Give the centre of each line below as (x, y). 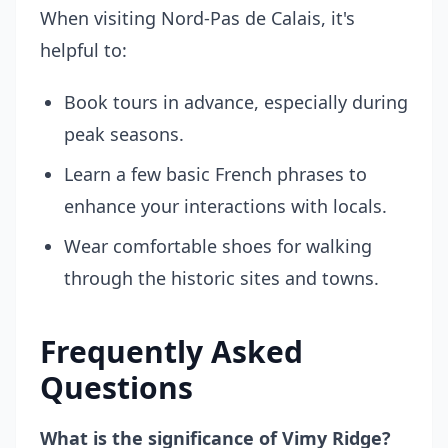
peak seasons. (124, 134)
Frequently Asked (171, 351)
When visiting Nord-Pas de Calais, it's (197, 18)
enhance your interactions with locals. (225, 206)
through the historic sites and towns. (221, 278)
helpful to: (83, 50)
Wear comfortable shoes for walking (218, 246)
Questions (116, 387)
